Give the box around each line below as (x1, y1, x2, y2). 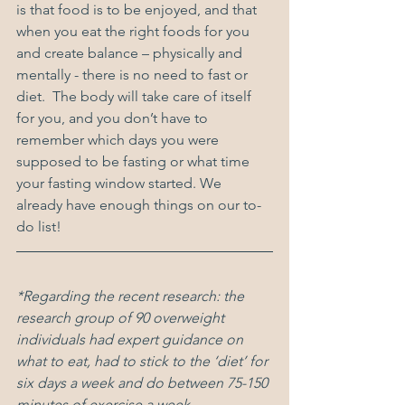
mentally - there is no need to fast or (16, 66, 251, 84)
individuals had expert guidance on (16, 331, 247, 349)
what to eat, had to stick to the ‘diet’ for (16, 353, 271, 371)
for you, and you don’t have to (16, 109, 212, 127)
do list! (16, 218, 65, 236)
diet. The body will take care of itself (16, 88, 255, 106)
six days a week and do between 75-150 (16, 374, 271, 392)
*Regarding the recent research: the (16, 287, 248, 306)
